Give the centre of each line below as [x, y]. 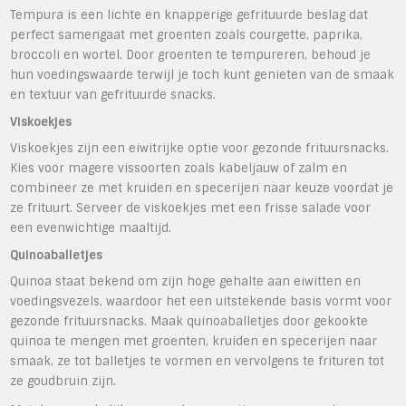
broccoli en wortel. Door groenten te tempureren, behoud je [191, 54]
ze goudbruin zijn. [63, 381]
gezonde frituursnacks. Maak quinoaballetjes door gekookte [189, 321]
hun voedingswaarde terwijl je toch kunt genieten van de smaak [203, 74]
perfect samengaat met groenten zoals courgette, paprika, [187, 34]
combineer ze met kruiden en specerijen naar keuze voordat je [202, 188]
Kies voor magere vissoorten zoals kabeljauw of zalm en [179, 168]
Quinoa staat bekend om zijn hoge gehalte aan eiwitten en [186, 281]
